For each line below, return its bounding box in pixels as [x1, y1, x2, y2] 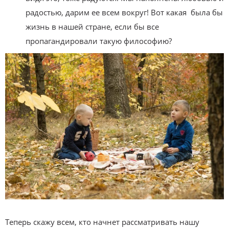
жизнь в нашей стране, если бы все [26, 21, 159, 32]
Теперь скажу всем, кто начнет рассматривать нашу [5, 216, 199, 227]
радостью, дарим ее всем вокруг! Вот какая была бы [26, 7, 223, 18]
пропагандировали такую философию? [26, 36, 172, 47]
